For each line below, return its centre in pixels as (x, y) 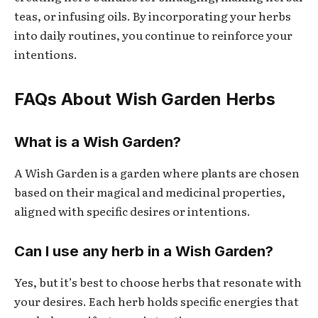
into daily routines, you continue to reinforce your (153, 35)
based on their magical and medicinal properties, (150, 192)
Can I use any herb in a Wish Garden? (144, 251)
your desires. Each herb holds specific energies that (157, 301)
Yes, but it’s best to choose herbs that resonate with (158, 282)
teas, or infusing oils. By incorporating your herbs (153, 16)
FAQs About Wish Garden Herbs (145, 99)
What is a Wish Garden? (98, 141)
